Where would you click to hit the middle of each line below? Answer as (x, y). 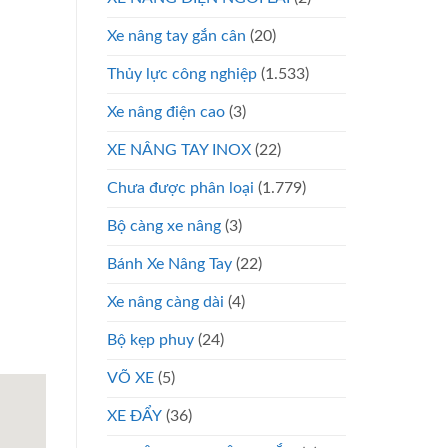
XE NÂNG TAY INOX (179, 149)
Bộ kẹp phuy (150, 339)
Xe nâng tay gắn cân (176, 35)
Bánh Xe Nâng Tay (169, 263)
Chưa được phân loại (180, 187)
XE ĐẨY (134, 415)
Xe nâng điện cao (166, 111)
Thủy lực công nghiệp (182, 73)
